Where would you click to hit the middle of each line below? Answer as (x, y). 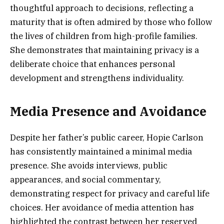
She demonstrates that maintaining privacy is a (104, 50)
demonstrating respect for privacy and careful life (110, 194)
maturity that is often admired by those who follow (111, 22)
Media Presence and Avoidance (108, 111)
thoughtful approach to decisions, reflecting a (102, 8)
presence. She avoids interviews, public (89, 166)
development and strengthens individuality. (97, 78)
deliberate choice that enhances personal (92, 64)
